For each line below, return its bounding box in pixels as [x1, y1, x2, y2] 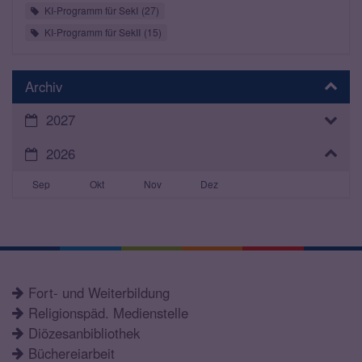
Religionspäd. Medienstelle [28, 302, 188, 322]
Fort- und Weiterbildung [28, 282, 170, 302]
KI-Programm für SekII [44, 24, 141, 39]
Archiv [25, 76, 62, 96]
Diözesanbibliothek [28, 322, 140, 343]
